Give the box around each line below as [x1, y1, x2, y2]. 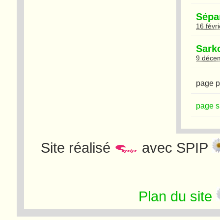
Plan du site [138, 188, 213, 204]
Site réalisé [40, 139, 114, 156]
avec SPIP [137, 139, 212, 156]
